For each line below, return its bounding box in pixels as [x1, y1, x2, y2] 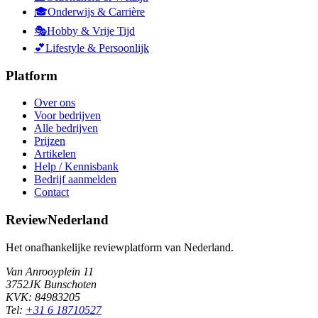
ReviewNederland [6, 212, 109, 228]
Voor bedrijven [34, 109, 101, 122]
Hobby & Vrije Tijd [47, 25, 135, 37]
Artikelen [34, 148, 76, 160]
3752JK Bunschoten [6, 278, 97, 290]
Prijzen [34, 135, 65, 148]
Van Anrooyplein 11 [6, 265, 94, 278]
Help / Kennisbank [34, 160, 119, 173]
